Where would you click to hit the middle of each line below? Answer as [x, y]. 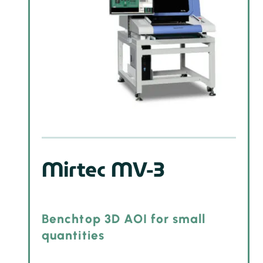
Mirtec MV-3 [104, 169]
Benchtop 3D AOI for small [124, 219]
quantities [73, 235]
